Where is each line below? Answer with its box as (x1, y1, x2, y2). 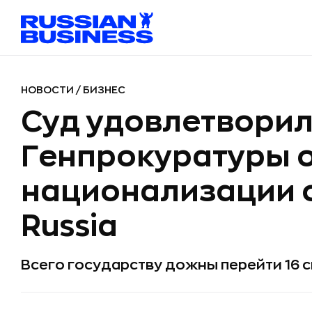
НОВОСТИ (21, 85, 76, 95)
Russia (21, 212, 118, 241)
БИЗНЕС (83, 85, 125, 95)
